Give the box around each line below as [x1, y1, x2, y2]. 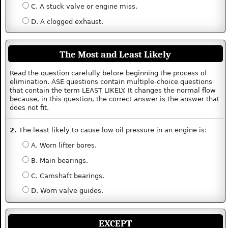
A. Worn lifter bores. [28, 141, 97, 150]
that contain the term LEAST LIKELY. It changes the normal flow [10, 86, 216, 94]
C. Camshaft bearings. [28, 172, 104, 180]
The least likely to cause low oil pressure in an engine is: [17, 126, 207, 134]
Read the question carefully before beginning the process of [10, 69, 208, 77]
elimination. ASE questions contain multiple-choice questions [10, 77, 213, 85]
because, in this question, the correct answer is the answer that [10, 95, 220, 103]
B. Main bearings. [28, 156, 88, 164]
